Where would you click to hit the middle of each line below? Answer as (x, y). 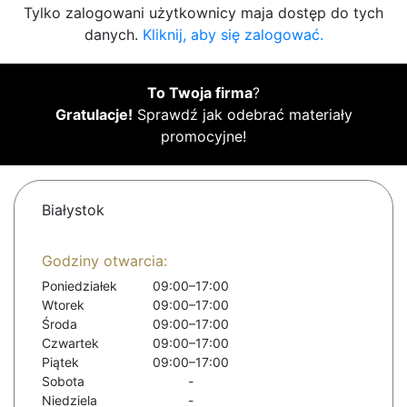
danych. (113, 35)
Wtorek (63, 305)
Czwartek (70, 343)
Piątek (60, 362)
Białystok (73, 210)
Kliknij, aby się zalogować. (233, 35)
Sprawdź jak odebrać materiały (242, 115)
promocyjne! (203, 137)
